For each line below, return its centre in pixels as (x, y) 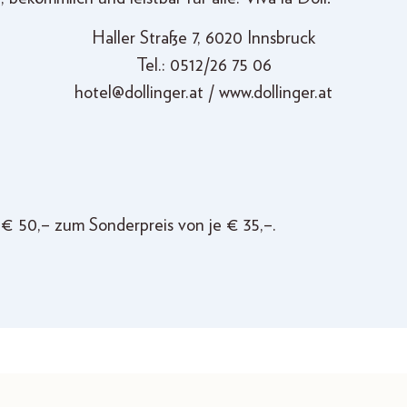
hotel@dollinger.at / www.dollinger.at (203, 93)
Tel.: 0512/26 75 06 (203, 66)
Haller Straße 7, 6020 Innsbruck (203, 39)
